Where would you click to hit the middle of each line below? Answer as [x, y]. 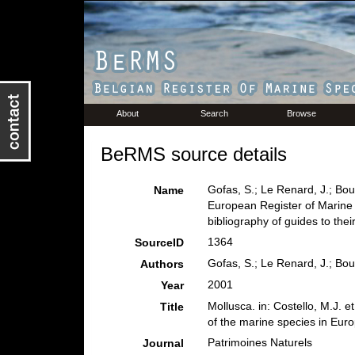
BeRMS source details [193, 154]
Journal [163, 343]
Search [214, 113]
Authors [162, 264]
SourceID [159, 242]
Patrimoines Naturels [260, 342]
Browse [302, 113]
